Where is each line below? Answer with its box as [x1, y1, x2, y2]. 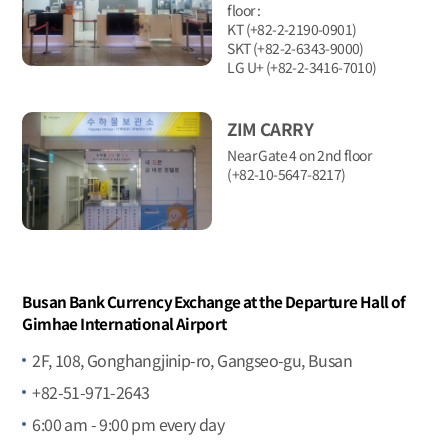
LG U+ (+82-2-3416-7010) [227, 56, 377, 77]
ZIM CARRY [227, 115, 313, 141]
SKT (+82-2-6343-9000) [227, 37, 364, 58]
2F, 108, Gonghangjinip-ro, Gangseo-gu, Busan [32, 348, 352, 373]
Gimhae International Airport [22, 312, 227, 335]
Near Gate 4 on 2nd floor [227, 144, 371, 165]
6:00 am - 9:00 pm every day [32, 412, 225, 437]
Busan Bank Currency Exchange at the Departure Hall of [22, 290, 406, 313]
